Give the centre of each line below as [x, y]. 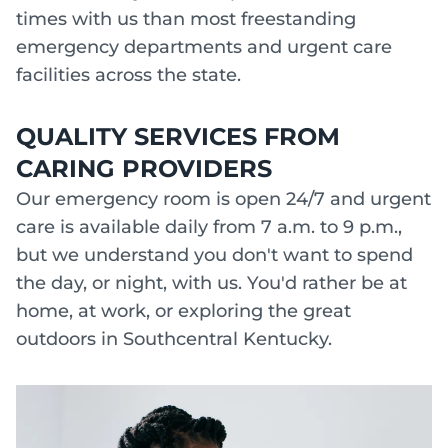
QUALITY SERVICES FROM [178, 136]
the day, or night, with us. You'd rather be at [211, 282]
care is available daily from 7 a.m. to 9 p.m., [209, 226]
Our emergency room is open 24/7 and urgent [223, 198]
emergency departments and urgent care [204, 46]
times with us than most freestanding [186, 18]
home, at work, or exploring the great [183, 310]
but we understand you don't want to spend [214, 254]
